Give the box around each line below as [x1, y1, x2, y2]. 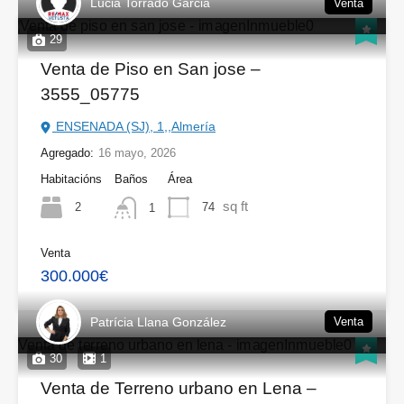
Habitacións [41, 172, 102, 187]
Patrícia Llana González [90, 314, 226, 329]
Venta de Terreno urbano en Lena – [41, 378, 317, 398]
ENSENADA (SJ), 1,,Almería [52, 119, 216, 134]
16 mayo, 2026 [98, 146, 176, 161]
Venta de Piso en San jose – [41, 60, 261, 79]
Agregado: [41, 146, 94, 161]
